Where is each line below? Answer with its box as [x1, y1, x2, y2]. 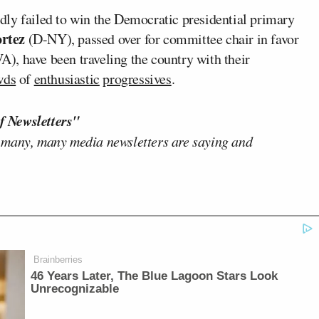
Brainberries [33, 254, 83, 265]
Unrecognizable [31, 282, 120, 296]
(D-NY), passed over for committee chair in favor [25, 29, 299, 48]
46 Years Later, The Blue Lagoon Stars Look [31, 269, 278, 283]
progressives [103, 69, 172, 88]
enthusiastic [33, 69, 100, 88]
